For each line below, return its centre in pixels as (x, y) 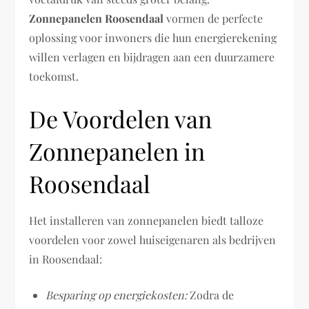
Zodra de (211, 295)
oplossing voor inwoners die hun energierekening (153, 38)
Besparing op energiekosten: (117, 295)
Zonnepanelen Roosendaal (97, 18)
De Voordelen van (121, 119)
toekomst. (54, 76)
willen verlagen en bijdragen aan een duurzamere (152, 57)
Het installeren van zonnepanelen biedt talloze (147, 220)
